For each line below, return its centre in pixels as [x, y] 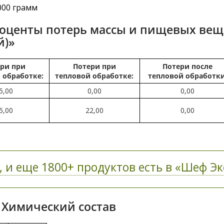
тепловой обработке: [94, 76]
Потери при [94, 66]
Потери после [188, 66]
